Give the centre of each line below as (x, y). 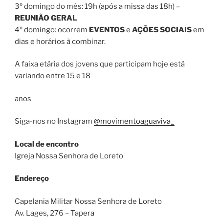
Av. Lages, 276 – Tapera (55, 213)
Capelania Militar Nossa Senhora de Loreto (88, 201)
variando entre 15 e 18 (53, 76)
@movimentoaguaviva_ (134, 121)
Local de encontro (47, 144)
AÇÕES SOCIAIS (162, 30)
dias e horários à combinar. (60, 41)
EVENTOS (107, 30)
